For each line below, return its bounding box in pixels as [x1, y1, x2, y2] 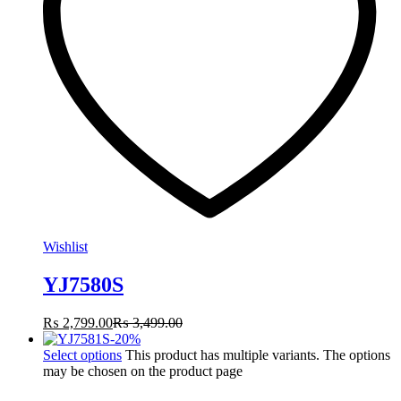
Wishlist [43, 239, 88, 255]
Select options [43, 347, 122, 363]
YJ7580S [43, 273, 124, 297]
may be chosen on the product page [43, 363, 243, 380]
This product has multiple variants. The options [125, 347, 390, 363]
